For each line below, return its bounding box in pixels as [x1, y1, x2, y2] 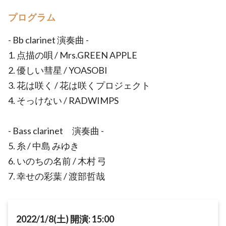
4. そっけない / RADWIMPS [8, 95, 119, 106]
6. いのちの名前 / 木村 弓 [8, 155, 106, 166]
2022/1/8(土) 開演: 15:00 [16, 213, 114, 224]
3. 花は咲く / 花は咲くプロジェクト [8, 80, 150, 91]
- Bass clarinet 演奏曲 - [8, 125, 104, 136]
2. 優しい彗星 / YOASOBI [8, 65, 107, 76]
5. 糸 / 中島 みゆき [8, 140, 79, 151]
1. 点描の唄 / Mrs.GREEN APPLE [8, 49, 137, 61]
